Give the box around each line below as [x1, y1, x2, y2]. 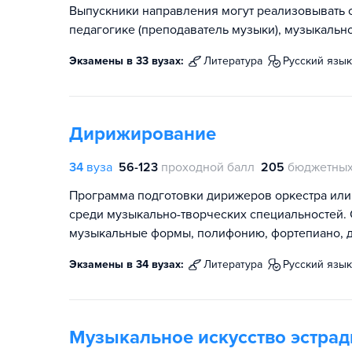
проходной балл [161, 159, 255, 175]
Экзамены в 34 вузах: [69, 258, 184, 271]
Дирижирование [69, 123, 216, 145]
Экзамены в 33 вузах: [69, 54, 184, 68]
